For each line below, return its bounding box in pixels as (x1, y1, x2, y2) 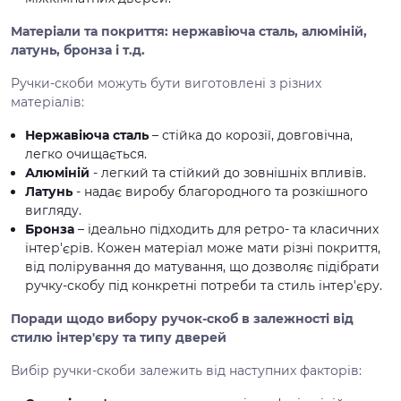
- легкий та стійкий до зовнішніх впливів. (93, 165, 366, 181)
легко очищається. (25, 146, 147, 162)
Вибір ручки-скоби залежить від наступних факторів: (11, 363, 362, 379)
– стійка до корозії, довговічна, (149, 127, 353, 143)
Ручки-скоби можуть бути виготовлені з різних (11, 75, 321, 91)
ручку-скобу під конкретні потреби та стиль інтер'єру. (25, 277, 382, 294)
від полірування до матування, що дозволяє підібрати (25, 259, 380, 275)
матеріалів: (11, 94, 84, 110)
